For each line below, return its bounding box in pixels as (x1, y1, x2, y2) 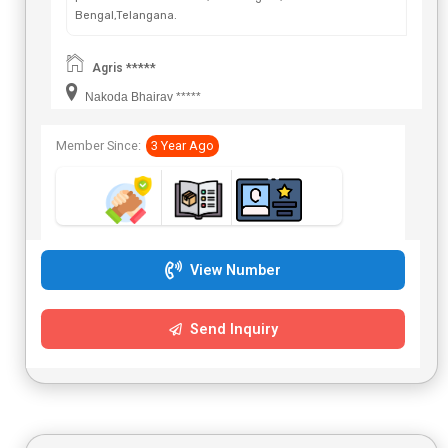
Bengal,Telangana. (75, 9, 177, 23)
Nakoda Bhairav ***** (82, 90, 201, 105)
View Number (186, 262, 281, 280)
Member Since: (56, 138, 141, 154)
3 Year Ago (151, 138, 214, 154)
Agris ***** (92, 61, 156, 76)
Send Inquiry (185, 321, 278, 339)
